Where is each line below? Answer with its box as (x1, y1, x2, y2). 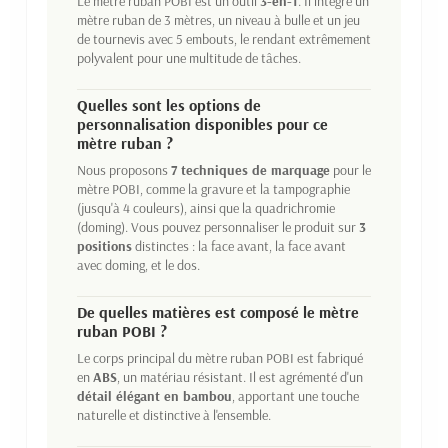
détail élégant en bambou (77, 386, 232, 405)
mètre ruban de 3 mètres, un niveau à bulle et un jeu (77, 10, 360, 29)
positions (77, 236, 132, 255)
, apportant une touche (232, 386, 359, 405)
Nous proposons (77, 160, 171, 179)
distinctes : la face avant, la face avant (132, 236, 346, 255)
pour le (330, 160, 371, 179)
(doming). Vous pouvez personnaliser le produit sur (77, 217, 359, 236)
